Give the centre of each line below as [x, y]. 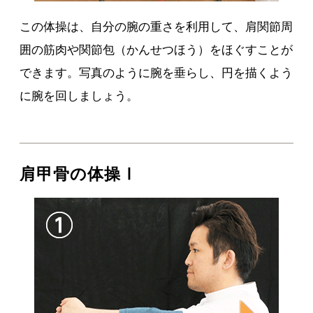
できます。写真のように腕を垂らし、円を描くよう [156, 73]
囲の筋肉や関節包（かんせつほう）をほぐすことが [156, 50]
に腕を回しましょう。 [79, 96]
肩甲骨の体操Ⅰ [79, 174]
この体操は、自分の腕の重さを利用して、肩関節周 [156, 27]
